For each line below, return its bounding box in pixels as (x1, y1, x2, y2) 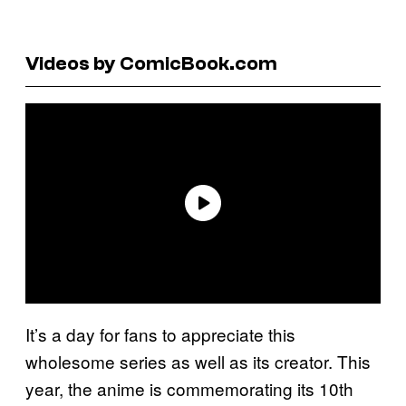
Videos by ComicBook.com (25, 51, 277, 75)
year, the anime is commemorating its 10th (25, 375, 353, 401)
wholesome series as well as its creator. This (25, 348, 371, 373)
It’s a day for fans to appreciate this (25, 321, 295, 346)
